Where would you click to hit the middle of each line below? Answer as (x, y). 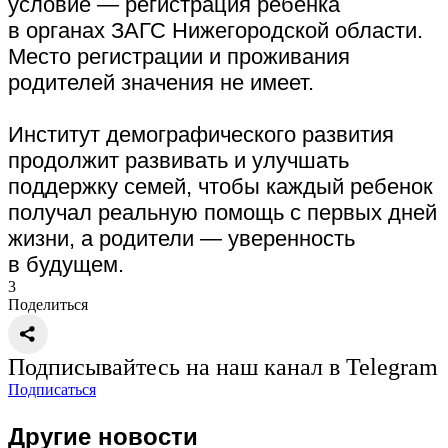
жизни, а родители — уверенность (181, 239)
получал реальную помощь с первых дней (222, 213)
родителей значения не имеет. (161, 83)
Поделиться (48, 305)
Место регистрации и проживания (179, 57)
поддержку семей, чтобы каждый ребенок (220, 187)
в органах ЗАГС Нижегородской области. (215, 31)
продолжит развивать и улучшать (178, 161)
